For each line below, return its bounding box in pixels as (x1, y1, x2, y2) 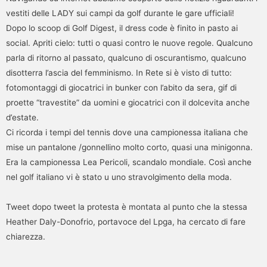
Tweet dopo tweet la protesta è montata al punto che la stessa (6, 201, 247, 212)
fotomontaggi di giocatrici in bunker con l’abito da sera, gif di (6, 82, 237, 92)
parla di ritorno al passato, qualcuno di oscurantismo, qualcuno (6, 52, 246, 63)
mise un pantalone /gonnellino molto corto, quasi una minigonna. (6, 142, 253, 152)
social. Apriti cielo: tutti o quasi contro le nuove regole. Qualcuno (6, 38, 253, 48)
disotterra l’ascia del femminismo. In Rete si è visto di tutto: (6, 67, 232, 77)
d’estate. (6, 112, 39, 122)
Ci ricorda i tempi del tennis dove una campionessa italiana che (6, 127, 248, 137)
